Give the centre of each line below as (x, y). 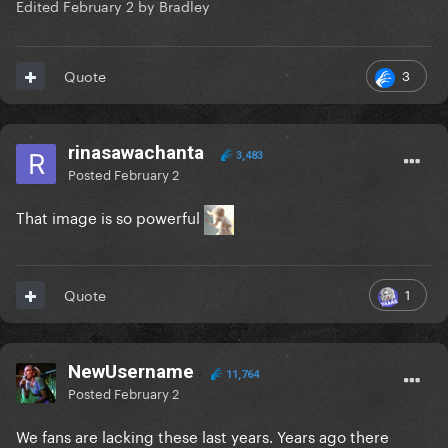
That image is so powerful (110, 216)
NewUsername (133, 372)
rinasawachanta (136, 153)
